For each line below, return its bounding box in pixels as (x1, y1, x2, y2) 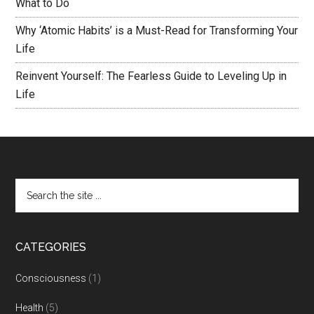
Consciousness (15, 273, 87, 284)
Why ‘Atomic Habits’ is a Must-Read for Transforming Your (15, 24, 299, 37)
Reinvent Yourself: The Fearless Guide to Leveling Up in (15, 69, 287, 83)
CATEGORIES (15, 240, 87, 254)
